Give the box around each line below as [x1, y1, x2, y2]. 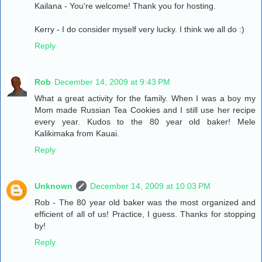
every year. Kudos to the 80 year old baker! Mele [35, 117, 256, 127]
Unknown [35, 181, 73, 191]
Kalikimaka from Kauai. [35, 129, 119, 139]
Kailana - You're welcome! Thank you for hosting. [35, 1, 216, 11]
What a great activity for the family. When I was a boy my [35, 94, 256, 104]
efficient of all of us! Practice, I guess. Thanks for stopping [35, 209, 256, 219]
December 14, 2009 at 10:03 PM [90, 181, 211, 191]
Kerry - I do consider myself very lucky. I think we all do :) [35, 25, 244, 35]
